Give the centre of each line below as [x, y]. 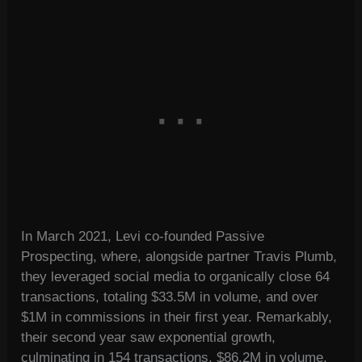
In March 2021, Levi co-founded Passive [143, 237]
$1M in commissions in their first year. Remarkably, [177, 318]
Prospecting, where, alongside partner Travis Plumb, [179, 257]
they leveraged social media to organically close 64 [176, 277]
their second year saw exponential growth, [149, 338]
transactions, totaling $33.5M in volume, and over [170, 297]
